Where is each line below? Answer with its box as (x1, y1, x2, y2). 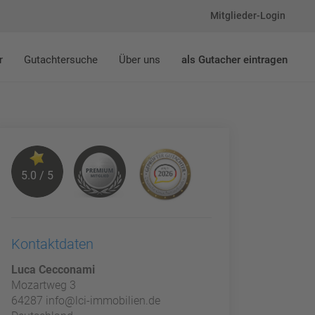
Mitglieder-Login (210, 10, 286, 22)
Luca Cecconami (11, 263, 95, 276)
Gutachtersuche (23, 53, 98, 66)
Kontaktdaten (11, 236, 94, 252)
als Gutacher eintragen (181, 53, 288, 66)
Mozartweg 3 (11, 278, 76, 292)
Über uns (118, 53, 160, 66)
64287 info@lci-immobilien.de (11, 294, 160, 307)
